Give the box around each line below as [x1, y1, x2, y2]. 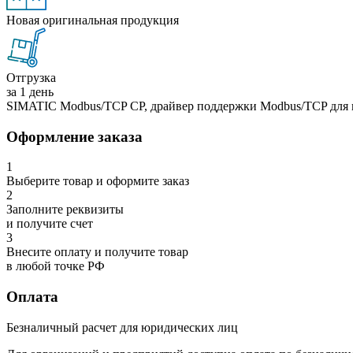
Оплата [6, 288, 58, 306]
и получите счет [6, 217, 93, 231]
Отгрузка [6, 70, 56, 84]
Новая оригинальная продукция [6, 13, 179, 27]
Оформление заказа [6, 128, 143, 145]
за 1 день [6, 84, 54, 98]
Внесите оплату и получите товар [6, 245, 188, 259]
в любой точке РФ [6, 259, 105, 273]
